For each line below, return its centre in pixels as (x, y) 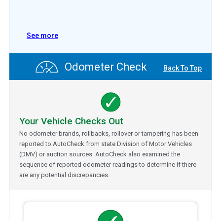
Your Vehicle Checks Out (71, 121)
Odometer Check (104, 67)
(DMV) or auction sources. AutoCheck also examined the (100, 154)
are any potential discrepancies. (64, 175)
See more (42, 36)
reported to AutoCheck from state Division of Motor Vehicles (106, 144)
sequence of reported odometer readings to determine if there (108, 165)
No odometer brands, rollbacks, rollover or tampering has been (109, 134)
